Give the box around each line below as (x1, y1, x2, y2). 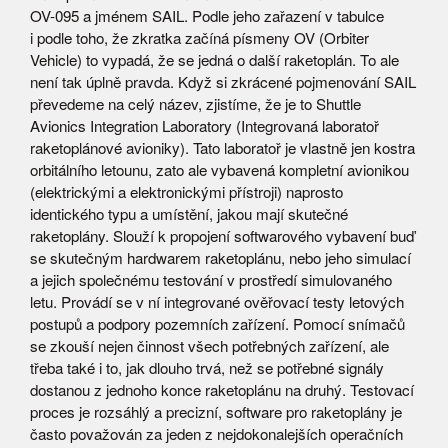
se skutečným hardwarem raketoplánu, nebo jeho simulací (30, 247, 411, 269)
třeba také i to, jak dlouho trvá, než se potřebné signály (30, 357, 384, 379)
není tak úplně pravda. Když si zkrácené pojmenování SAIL (30, 71, 416, 93)
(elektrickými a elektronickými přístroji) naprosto (30, 181, 343, 203)
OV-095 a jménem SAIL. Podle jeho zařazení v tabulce (30, 5, 384, 27)
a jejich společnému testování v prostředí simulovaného (30, 269, 392, 291)
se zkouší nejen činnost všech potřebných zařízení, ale (30, 335, 389, 357)
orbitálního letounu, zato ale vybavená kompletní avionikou (30, 159, 409, 181)
